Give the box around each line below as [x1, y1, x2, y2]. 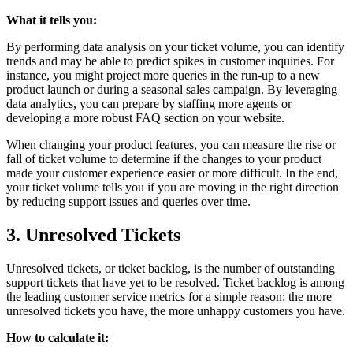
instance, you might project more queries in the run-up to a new [6, 68, 320, 82]
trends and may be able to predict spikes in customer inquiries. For [6, 54, 334, 68]
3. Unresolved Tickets [6, 224, 180, 245]
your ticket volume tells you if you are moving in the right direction [6, 180, 339, 194]
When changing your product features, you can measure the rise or [6, 137, 336, 151]
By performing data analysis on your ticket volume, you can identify [6, 39, 344, 54]
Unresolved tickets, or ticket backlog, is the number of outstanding [6, 261, 335, 275]
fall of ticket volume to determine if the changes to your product [6, 151, 321, 165]
